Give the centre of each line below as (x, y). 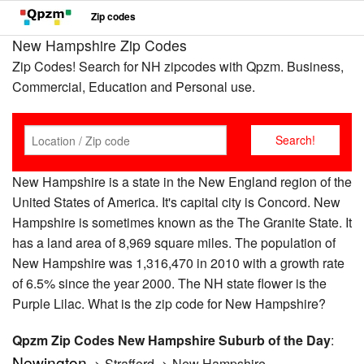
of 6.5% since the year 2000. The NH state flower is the (169, 283)
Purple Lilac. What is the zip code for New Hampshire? (169, 303)
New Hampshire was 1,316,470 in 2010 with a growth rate (178, 263)
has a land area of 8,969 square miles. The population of (174, 243)
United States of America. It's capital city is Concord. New (176, 202)
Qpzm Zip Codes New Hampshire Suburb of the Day (171, 340)
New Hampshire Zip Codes (100, 45)
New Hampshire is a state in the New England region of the (182, 182)
